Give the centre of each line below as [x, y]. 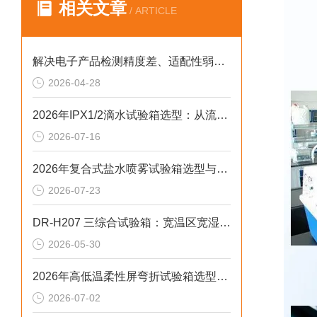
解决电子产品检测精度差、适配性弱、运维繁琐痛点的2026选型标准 [219, 61]
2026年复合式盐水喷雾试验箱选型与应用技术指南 [222, 169]
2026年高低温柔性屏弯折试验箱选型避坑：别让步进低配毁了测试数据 [222, 276]
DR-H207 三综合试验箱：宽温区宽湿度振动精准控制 [225, 223]
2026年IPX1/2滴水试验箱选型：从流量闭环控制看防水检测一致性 [222, 115]
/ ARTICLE [152, 11]
